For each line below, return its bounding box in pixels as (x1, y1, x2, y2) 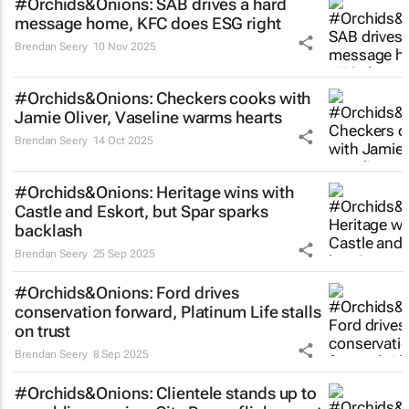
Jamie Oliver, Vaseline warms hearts (15, 108, 282, 127)
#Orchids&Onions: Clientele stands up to (15, 383, 318, 403)
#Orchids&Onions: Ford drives (15, 283, 240, 302)
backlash (15, 221, 83, 240)
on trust (15, 321, 71, 341)
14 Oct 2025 (92, 134, 153, 147)
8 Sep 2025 (92, 348, 149, 361)
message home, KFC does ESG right (15, 14, 281, 33)
